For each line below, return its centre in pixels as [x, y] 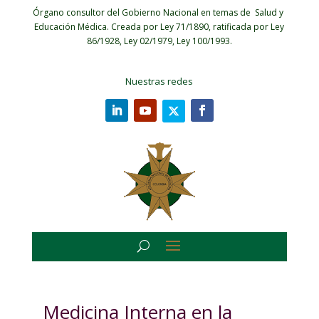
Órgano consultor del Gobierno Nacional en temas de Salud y [159, 12]
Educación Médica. [73, 27]
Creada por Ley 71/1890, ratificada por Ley [198, 27]
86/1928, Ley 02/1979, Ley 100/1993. [159, 41]
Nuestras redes [159, 81]
